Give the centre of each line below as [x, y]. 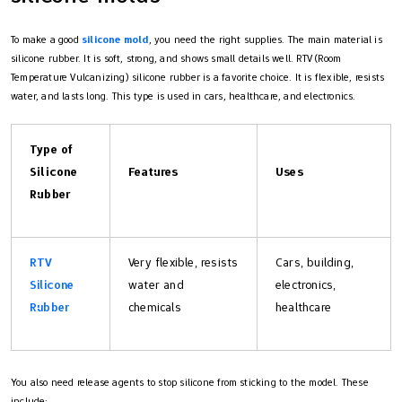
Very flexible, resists [184, 262]
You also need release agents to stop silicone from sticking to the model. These [190, 382]
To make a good [46, 39]
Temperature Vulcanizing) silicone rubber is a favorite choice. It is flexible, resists [198, 77]
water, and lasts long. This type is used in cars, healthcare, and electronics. [184, 96]
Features [153, 171]
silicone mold [115, 39]
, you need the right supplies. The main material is [265, 39]
